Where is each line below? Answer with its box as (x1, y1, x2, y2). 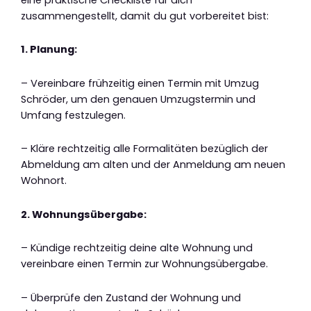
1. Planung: (21, 42, 77, 57)
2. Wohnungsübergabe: (21, 207, 146, 221)
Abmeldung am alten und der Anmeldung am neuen (21, 158, 285, 172)
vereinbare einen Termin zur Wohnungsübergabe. (21, 257, 268, 271)
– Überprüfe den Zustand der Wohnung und (21, 290, 241, 305)
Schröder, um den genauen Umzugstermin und (21, 92, 255, 106)
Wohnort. (21, 174, 67, 188)
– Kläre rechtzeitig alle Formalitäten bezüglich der (21, 142, 268, 156)
